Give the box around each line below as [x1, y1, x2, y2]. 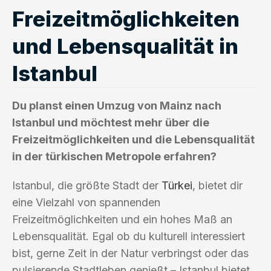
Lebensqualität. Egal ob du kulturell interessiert [12, 229, 245, 243]
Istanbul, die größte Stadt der [12, 178, 162, 192]
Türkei [162, 178, 192, 192]
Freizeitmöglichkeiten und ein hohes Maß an [12, 212, 232, 226]
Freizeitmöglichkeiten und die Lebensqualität [12, 132, 255, 146]
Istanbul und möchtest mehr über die [12, 116, 209, 129]
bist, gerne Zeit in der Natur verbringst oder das [12, 246, 249, 260]
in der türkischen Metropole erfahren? [12, 149, 217, 163]
